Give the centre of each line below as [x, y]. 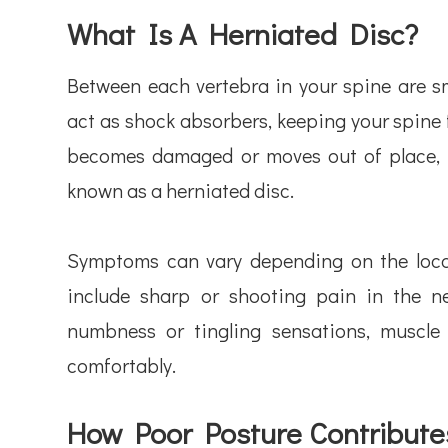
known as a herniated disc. [181, 190]
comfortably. [122, 365]
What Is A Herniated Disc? [243, 33]
